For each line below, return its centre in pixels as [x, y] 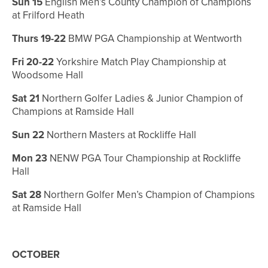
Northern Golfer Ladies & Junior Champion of [141, 99]
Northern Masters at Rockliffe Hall [120, 135]
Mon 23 [30, 159]
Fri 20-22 [33, 62]
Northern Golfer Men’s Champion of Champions [148, 195]
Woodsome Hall [48, 75]
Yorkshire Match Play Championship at [140, 62]
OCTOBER [36, 255]
